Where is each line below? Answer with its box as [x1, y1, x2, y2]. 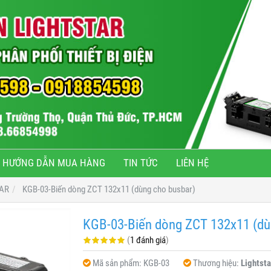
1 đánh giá [129, 234, 166, 246]
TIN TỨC [123, 157, 158, 169]
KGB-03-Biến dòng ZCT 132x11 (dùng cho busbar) [22, 183, 195, 195]
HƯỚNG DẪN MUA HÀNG [2, 157, 105, 169]
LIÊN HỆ [176, 157, 209, 169]
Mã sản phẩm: [92, 257, 143, 269]
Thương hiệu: [192, 257, 241, 269]
